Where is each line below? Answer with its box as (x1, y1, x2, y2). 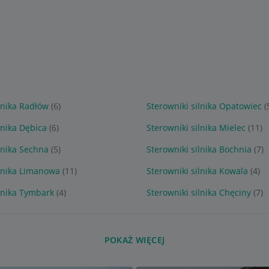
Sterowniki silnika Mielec (146, 122, 246, 133)
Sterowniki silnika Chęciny (146, 187, 251, 198)
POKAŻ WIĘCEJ (104, 234, 165, 246)
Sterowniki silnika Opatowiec (146, 100, 262, 112)
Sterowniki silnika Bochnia (146, 144, 252, 155)
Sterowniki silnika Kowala (146, 165, 248, 177)
